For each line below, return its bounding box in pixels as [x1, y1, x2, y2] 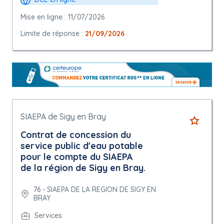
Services [34, 211, 62, 220]
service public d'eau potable [20, 140, 143, 152]
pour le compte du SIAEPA [20, 151, 133, 163]
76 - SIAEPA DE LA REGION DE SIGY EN [33, 185, 156, 194]
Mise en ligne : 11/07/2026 [20, 12, 104, 21]
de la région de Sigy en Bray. [20, 162, 145, 174]
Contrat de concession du [20, 129, 131, 141]
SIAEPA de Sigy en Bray [20, 111, 106, 122]
